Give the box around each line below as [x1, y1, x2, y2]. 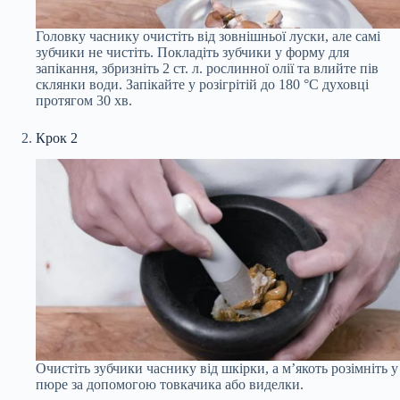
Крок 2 [36, 129, 78, 146]
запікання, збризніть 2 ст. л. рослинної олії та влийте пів [36, 60, 379, 76]
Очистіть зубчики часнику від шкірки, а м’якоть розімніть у [36, 360, 398, 376]
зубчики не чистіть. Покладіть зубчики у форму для [36, 44, 349, 60]
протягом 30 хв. [36, 92, 132, 108]
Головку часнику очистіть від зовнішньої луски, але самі [36, 28, 380, 44]
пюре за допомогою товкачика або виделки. [36, 376, 304, 392]
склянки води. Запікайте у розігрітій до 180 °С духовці [36, 76, 369, 92]
